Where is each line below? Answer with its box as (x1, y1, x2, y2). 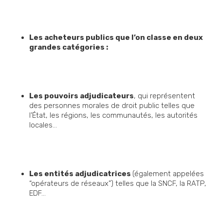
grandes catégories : (29, 43, 109, 52)
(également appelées (132, 169, 204, 179)
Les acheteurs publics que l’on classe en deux (29, 33, 203, 42)
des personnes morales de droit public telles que (29, 101, 195, 110)
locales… (29, 121, 57, 130)
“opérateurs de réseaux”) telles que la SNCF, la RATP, (29, 179, 206, 188)
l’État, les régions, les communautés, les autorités (29, 111, 198, 120)
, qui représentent (134, 91, 195, 101)
